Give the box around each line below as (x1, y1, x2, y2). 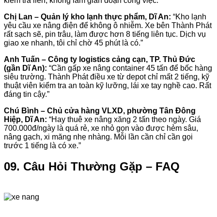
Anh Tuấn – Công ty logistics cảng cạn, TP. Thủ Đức (4, 55, 195, 63)
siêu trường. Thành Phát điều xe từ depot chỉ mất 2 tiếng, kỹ (4, 72, 209, 81)
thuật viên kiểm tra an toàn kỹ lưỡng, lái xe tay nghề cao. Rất (4, 81, 211, 90)
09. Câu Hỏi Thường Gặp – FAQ (4, 159, 180, 173)
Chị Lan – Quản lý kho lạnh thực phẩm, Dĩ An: (4, 12, 171, 21)
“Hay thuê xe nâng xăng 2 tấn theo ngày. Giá (47, 115, 201, 124)
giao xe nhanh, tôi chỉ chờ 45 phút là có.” (4, 38, 143, 47)
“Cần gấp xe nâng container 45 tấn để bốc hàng (47, 63, 212, 72)
